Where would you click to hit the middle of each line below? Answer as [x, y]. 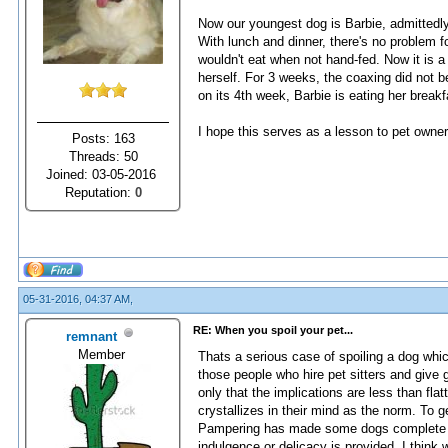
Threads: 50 [103, 156]
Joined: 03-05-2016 [103, 174]
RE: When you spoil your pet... [273, 330]
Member [103, 354]
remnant [91, 336]
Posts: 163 [103, 138]
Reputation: [99, 192]
